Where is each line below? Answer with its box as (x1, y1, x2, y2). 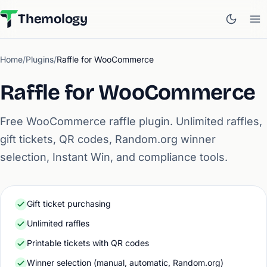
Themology (18, 11, 88, 27)
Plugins (26, 54, 54, 64)
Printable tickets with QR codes (27, 238, 149, 248)
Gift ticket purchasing (27, 198, 111, 209)
